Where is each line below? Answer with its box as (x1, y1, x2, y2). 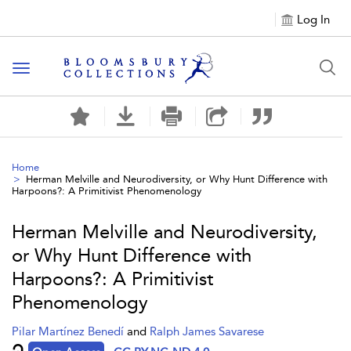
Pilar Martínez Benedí (12, 324, 127, 338)
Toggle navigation (20, 62, 122, 77)
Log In (297, 13, 330, 27)
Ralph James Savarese (150, 324, 264, 338)
